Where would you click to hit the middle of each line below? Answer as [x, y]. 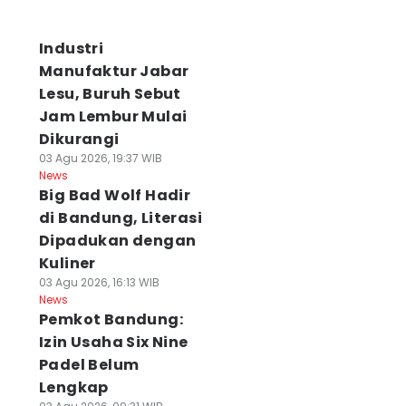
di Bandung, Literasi [120, 218]
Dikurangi [79, 139]
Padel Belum [89, 365]
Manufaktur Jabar [114, 71]
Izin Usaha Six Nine [113, 342]
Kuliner [67, 263]
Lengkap [73, 387]
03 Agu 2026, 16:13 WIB [99, 282]
